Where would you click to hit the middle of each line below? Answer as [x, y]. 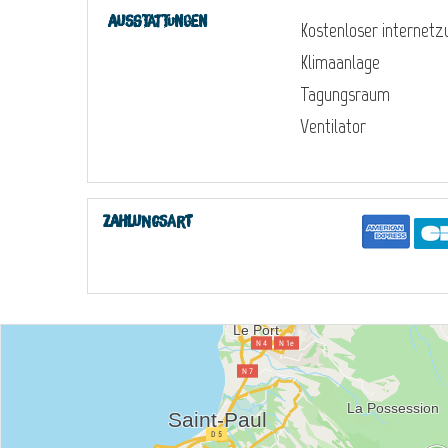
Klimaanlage [340, 61]
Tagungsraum [345, 93]
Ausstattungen [157, 21]
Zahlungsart [147, 221]
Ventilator [333, 125]
